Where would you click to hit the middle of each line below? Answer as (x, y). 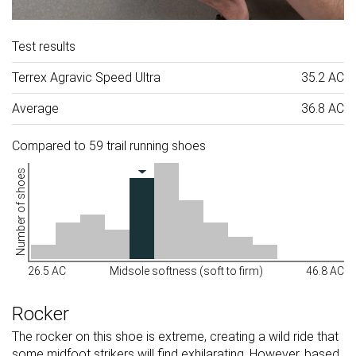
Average (35, 109)
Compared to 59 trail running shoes (109, 146)
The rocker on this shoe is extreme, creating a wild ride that (175, 337)
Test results (44, 47)
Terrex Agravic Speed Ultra (86, 78)
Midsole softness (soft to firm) (186, 271)
